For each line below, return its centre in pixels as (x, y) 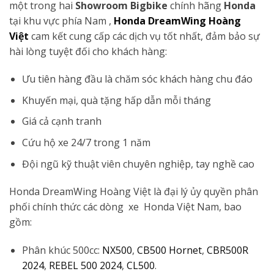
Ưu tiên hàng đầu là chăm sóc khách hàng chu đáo (137, 79)
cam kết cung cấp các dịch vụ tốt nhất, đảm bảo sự (146, 36)
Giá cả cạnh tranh (61, 121)
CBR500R (227, 250)
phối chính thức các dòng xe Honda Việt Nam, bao (125, 207)
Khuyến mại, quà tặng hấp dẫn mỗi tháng (116, 100)
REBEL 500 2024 (85, 266)
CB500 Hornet (169, 250)
